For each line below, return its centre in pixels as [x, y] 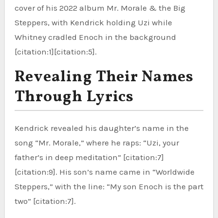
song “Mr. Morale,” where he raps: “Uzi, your [97, 142]
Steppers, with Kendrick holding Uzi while [93, 22]
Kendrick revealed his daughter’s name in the [101, 128]
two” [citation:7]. [45, 201]
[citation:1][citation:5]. [55, 51]
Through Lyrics [74, 97]
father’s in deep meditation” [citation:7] [89, 157]
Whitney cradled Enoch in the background [95, 37]
